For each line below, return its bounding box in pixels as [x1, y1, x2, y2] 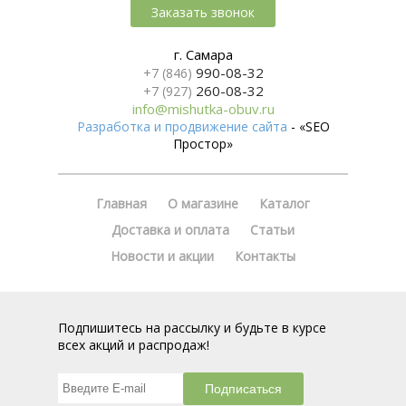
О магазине [167, 195, 238, 213]
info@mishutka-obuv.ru [131, 100, 275, 119]
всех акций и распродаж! [58, 336, 209, 354]
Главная [95, 195, 147, 213]
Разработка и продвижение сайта [76, 118, 287, 136]
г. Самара [173, 45, 233, 64]
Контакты [234, 247, 295, 266]
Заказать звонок [151, 4, 255, 22]
